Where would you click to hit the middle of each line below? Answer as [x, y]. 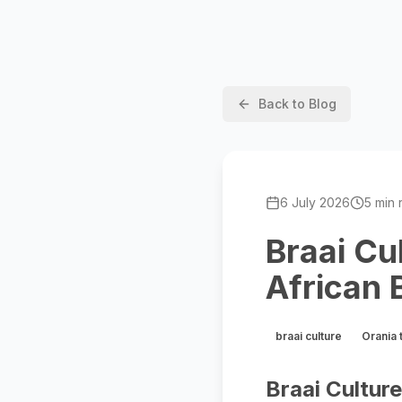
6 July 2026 [315, 202]
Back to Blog [297, 104]
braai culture [309, 336]
